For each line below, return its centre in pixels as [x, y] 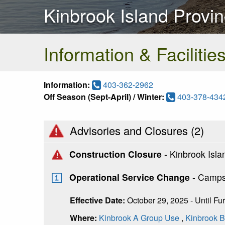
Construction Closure [116, 154]
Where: [84, 217]
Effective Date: [98, 200]
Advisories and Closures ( [131, 130]
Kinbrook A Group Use [139, 217]
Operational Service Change [130, 177]
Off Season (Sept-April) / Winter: [104, 96]
